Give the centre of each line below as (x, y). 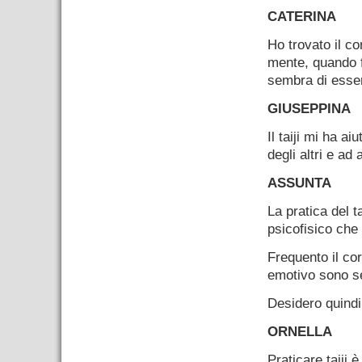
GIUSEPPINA (309, 109)
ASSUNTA (299, 183)
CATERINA (302, 17)
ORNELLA (300, 332)
